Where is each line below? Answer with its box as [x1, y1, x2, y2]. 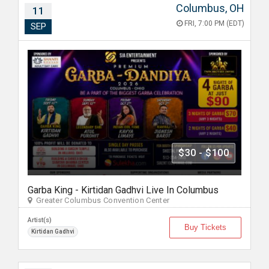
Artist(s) [28, 216, 52, 224]
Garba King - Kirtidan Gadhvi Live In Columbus [28, 184, 219, 196]
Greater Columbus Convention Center [32, 196, 170, 205]
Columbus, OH [176, 2, 244, 14]
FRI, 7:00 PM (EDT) [183, 19, 244, 28]
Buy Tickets [184, 223, 226, 232]
